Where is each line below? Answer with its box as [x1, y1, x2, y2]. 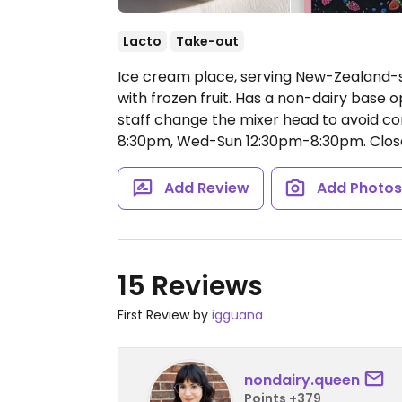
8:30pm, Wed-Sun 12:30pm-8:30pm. [118, 131, 366, 152]
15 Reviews [118, 267, 263, 305]
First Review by [118, 306, 212, 324]
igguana [212, 306, 263, 324]
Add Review [163, 178, 249, 198]
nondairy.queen [244, 369, 360, 390]
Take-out [176, 32, 239, 50]
